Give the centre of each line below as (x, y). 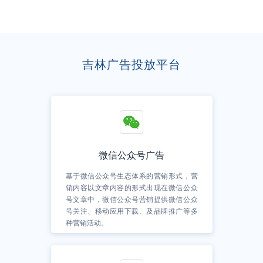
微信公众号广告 (131, 155)
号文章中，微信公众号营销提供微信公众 (131, 199)
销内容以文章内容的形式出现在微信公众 (131, 187)
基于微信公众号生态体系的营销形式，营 (131, 176)
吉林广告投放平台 (131, 64)
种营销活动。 (87, 222)
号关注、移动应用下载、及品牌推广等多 (131, 211)
